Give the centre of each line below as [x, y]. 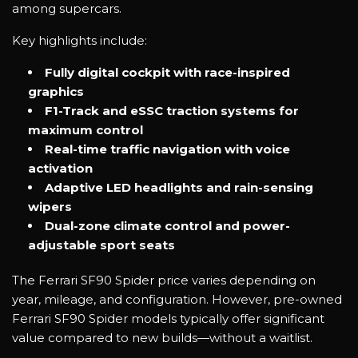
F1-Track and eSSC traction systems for [172, 111]
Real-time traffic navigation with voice [167, 149]
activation [62, 169]
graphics [58, 92]
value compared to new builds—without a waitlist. [164, 338]
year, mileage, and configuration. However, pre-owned [177, 300]
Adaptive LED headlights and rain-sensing [179, 188]
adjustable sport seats [103, 245]
